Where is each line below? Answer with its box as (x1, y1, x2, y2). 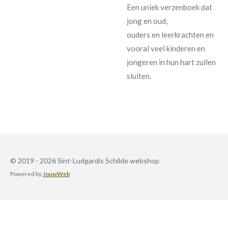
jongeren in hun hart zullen (127, 57, 216, 67)
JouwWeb (43, 170, 70, 177)
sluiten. (127, 71, 151, 80)
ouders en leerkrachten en (127, 30, 214, 39)
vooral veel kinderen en (127, 43, 205, 53)
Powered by (10, 170, 43, 177)
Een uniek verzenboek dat (127, 2, 212, 12)
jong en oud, (127, 16, 167, 25)
